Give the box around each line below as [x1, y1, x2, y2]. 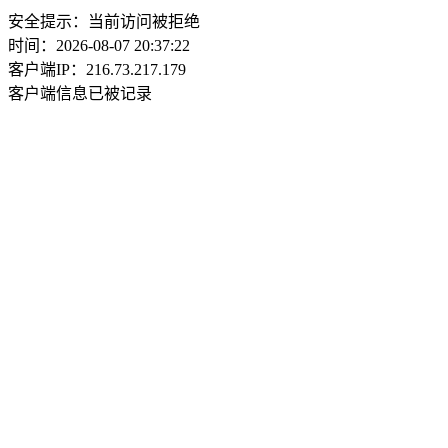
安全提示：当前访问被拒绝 [8, 13, 200, 30]
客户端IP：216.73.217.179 [8, 61, 186, 78]
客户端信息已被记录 [8, 85, 152, 102]
